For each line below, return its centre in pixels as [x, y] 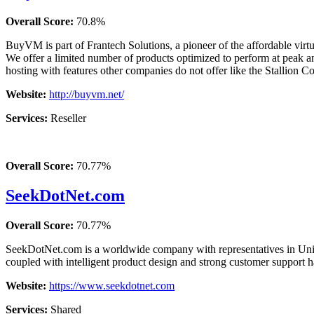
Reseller [68, 118]
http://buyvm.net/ [87, 94]
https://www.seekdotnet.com [112, 285]
